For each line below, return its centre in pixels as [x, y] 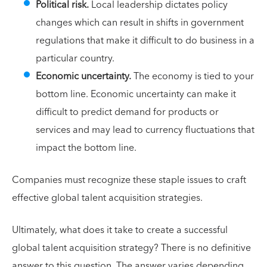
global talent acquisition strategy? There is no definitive [131, 248]
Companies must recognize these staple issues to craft [129, 180]
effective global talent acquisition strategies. [107, 198]
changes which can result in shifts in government [140, 23]
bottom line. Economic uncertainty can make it [136, 94]
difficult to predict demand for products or [127, 112]
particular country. [75, 58]
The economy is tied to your [194, 76]
